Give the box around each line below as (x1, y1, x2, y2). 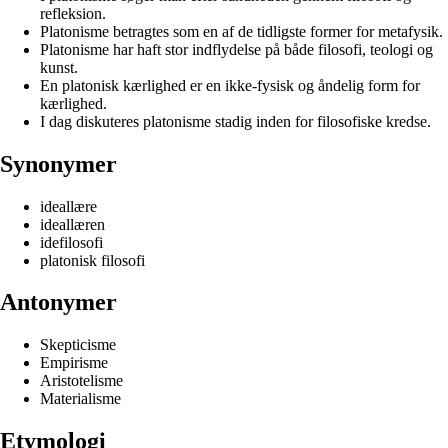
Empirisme (40, 354, 108, 372)
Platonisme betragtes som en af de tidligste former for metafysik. (40, 22, 443, 40)
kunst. (40, 58, 78, 76)
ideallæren (40, 215, 105, 233)
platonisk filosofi (40, 251, 145, 269)
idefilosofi (40, 233, 103, 251)
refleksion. (40, 4, 106, 22)
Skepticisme (40, 336, 116, 354)
